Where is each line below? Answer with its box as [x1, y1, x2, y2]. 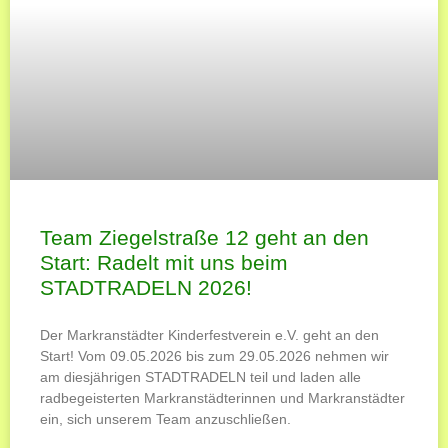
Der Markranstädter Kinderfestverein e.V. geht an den [40, 326, 379, 343]
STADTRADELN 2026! [40, 275, 252, 299]
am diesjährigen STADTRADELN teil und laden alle [40, 368, 361, 385]
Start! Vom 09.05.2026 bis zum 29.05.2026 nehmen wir [40, 347, 389, 364]
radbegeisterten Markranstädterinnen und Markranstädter [40, 389, 405, 406]
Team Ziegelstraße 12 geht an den [40, 225, 369, 249]
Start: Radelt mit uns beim [40, 250, 288, 274]
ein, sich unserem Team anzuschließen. [40, 410, 291, 427]
